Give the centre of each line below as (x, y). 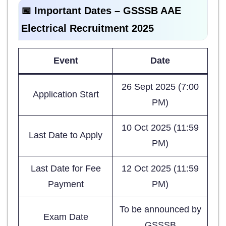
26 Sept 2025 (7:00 (160, 87)
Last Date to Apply (66, 135)
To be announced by (160, 210)
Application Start (66, 95)
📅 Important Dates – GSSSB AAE (101, 11)
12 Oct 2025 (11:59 (160, 169)
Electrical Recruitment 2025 (88, 29)
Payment (66, 184)
